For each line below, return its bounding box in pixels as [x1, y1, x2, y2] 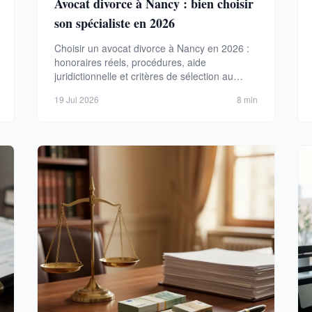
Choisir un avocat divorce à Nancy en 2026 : [54, 40, 250, 55]
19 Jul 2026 [54, 93, 100, 105]
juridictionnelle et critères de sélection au [54, 68, 234, 83]
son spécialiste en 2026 [54, 13, 175, 32]
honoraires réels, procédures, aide [54, 54, 207, 69]
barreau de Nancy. [54, 82, 136, 97]
